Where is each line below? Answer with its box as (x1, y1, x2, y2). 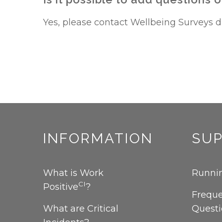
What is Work (43, 167, 104, 178)
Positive (43, 181, 78, 192)
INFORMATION (43, 130, 153, 147)
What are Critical (43, 203, 118, 214)
